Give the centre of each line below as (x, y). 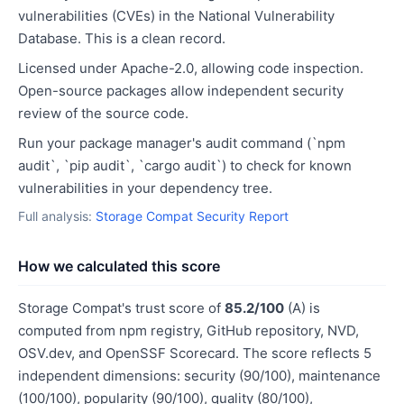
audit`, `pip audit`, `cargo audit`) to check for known (185, 165)
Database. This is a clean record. (122, 38)
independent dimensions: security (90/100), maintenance (199, 376)
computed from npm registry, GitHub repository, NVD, (188, 331)
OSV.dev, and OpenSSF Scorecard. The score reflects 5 (195, 353)
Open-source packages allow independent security (181, 91)
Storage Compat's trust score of (121, 308)
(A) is (302, 308)
